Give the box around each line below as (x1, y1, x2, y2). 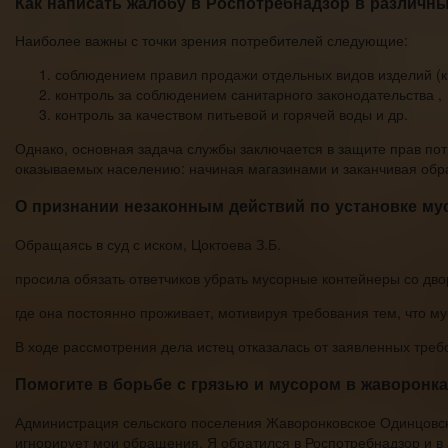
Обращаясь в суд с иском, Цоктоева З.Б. (15, 233, 281, 254)
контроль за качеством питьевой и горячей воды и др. (55, 104, 408, 125)
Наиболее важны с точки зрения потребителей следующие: (15, 30, 408, 51)
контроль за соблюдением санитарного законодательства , (55, 84, 442, 105)
